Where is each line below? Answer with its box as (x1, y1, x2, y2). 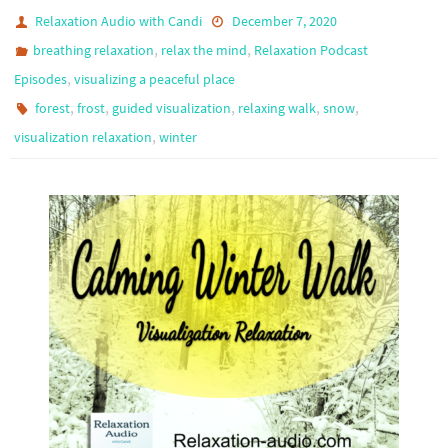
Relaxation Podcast (254, 41, 369, 59)
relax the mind (161, 41, 248, 59)
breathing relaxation (33, 41, 155, 59)
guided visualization (112, 99, 232, 117)
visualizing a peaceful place (74, 70, 235, 88)
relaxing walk (238, 99, 317, 117)
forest (35, 99, 71, 117)
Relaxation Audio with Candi (35, 12, 203, 30)
